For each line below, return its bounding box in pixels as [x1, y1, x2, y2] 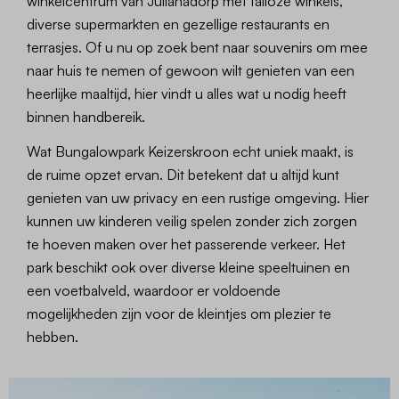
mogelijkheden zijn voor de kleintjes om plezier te [27, 305, 332, 323]
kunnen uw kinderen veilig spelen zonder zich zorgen [27, 212, 358, 231]
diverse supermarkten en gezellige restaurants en [27, 15, 330, 34]
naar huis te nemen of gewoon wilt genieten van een [27, 61, 355, 80]
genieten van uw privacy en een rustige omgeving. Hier [27, 189, 370, 208]
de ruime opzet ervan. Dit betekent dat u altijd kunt [27, 166, 340, 184]
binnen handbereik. [27, 108, 146, 126]
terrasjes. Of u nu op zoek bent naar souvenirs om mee [27, 38, 369, 57]
